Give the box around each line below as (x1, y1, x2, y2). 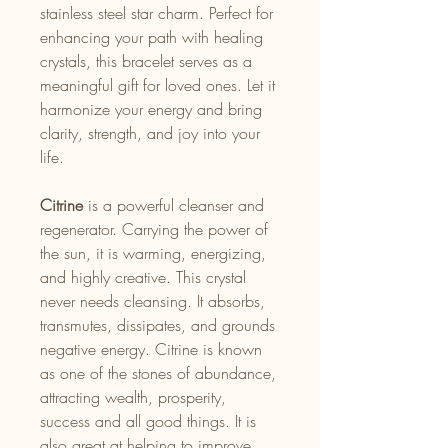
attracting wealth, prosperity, (40, 386, 226, 409)
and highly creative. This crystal (40, 266, 246, 289)
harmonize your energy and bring (40, 98, 262, 121)
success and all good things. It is (40, 410, 256, 433)
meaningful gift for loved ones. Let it (40, 74, 275, 97)
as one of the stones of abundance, (40, 362, 276, 385)
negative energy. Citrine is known (40, 338, 262, 361)
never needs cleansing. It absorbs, (40, 290, 265, 313)
